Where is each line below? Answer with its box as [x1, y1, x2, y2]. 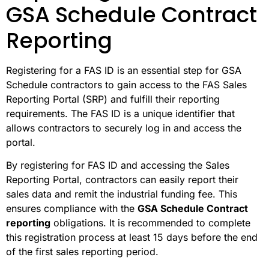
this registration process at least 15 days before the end [6, 231, 258, 244]
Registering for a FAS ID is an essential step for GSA [6, 64, 241, 76]
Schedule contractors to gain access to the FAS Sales [6, 78, 247, 91]
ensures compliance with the [6, 202, 138, 215]
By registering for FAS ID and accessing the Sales [6, 159, 229, 172]
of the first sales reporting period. [6, 246, 159, 258]
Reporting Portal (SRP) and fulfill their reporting [6, 92, 220, 105]
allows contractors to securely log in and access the [6, 121, 241, 134]
